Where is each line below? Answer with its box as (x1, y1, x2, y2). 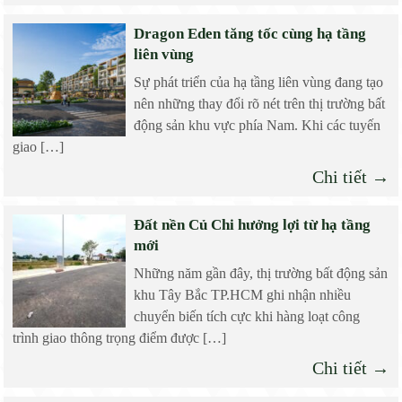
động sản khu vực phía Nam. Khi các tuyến (133, 118, 380, 134)
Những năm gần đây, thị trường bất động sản (133, 266, 388, 282)
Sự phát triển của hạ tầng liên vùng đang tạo (133, 74, 383, 91)
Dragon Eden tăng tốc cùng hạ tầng (133, 25, 366, 43)
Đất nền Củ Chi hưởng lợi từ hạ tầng (133, 216, 371, 234)
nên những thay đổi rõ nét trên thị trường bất (133, 96, 385, 112)
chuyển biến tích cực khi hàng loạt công (133, 309, 360, 325)
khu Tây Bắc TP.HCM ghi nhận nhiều (133, 287, 351, 303)
